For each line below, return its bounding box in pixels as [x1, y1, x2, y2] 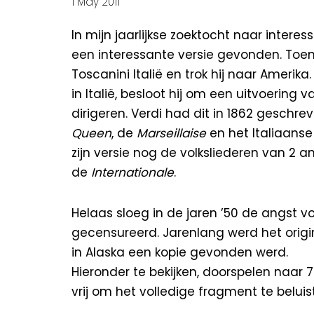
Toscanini [71, 66, 130, 83]
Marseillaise [137, 125, 206, 142]
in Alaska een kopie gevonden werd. [71, 244, 288, 261]
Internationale [91, 164, 174, 181]
